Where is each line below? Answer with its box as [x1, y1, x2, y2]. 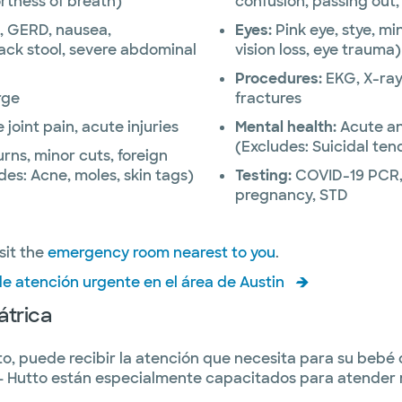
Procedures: [234, 69, 322, 88]
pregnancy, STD [234, 186, 348, 205]
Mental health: [234, 118, 336, 136]
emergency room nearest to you [48, 243, 275, 262]
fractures [234, 89, 301, 108]
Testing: [234, 166, 292, 185]
